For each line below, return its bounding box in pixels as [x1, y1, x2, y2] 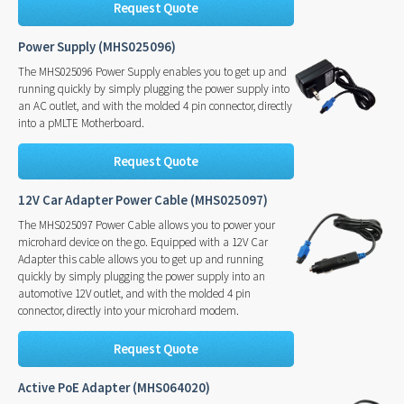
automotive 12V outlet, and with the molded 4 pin [18, 285, 251, 301]
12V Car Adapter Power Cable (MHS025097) [18, 192, 268, 209]
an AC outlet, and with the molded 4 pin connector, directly [18, 97, 292, 114]
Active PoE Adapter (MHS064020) [18, 380, 210, 397]
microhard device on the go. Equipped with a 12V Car [18, 234, 268, 250]
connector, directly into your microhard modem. [18, 302, 239, 318]
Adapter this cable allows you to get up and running [18, 251, 263, 267]
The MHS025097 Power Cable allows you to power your [18, 216, 275, 233]
